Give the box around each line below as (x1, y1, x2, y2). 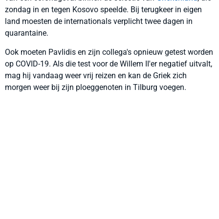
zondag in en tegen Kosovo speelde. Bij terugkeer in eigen (5, 5, 202, 14)
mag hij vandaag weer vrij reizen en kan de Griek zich (5, 71, 187, 80)
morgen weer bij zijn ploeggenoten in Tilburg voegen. (5, 83, 186, 92)
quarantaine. (5, 28, 48, 38)
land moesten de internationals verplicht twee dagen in (5, 17, 193, 26)
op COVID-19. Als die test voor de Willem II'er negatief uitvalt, (5, 59, 212, 68)
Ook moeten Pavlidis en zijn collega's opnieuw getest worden (5, 47, 213, 57)
